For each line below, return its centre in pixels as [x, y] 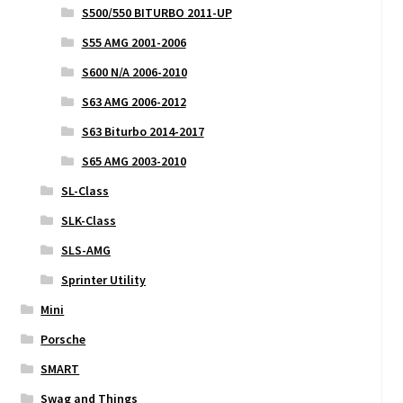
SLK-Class [88, 220]
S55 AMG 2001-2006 [134, 42]
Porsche [63, 339]
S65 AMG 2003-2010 [134, 161]
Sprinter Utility [103, 279]
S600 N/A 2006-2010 [134, 72]
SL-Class [85, 190]
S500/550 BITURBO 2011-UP [157, 12]
